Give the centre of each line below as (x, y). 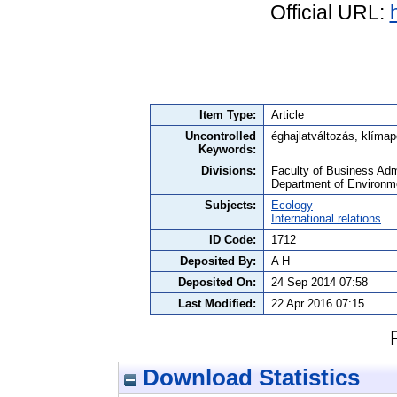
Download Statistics (248, 377)
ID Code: (233, 240)
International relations (326, 219)
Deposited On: (217, 283)
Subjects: (230, 206)
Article (288, 115)
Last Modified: (217, 304)
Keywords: (227, 150)
